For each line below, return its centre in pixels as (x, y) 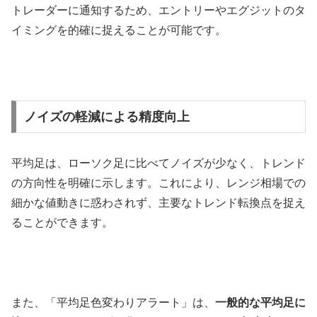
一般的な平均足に (260, 303)
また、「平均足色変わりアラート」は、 (113, 303)
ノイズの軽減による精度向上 (106, 116)
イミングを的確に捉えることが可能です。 (119, 30)
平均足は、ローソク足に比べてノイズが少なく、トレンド (158, 163)
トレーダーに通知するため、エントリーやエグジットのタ (158, 10)
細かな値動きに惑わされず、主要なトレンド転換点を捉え (158, 202)
